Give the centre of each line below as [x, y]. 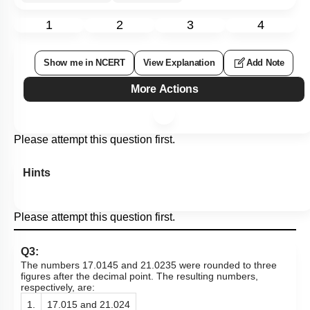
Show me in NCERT [84, 63]
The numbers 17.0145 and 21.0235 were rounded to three [149, 265]
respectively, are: [58, 288]
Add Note [265, 63]
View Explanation [179, 63]
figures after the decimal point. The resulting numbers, [139, 276]
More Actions [167, 89]
